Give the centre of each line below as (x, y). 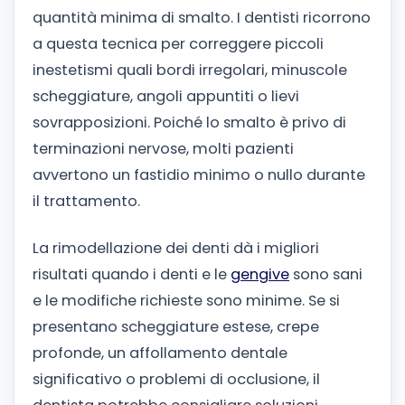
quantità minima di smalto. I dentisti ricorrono (202, 18)
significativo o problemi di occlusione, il (176, 380)
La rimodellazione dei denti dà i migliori (176, 249)
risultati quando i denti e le (132, 275)
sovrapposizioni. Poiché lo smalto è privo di (189, 123)
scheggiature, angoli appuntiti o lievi (166, 97)
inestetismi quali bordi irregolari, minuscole (190, 71)
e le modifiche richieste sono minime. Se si (186, 301)
